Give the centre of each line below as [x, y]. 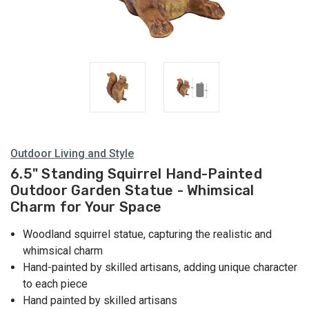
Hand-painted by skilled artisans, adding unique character [160, 268]
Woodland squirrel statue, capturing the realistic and [148, 235]
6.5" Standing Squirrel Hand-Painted [136, 174]
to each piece [56, 284]
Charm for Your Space [86, 207]
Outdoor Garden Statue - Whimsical [132, 191]
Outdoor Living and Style [72, 153]
